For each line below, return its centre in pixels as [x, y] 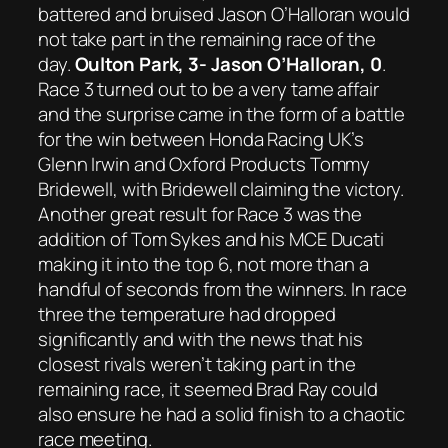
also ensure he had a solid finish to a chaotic [222, 413]
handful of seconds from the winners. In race [222, 288]
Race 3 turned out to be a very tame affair [208, 88]
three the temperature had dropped [187, 313]
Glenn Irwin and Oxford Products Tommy [204, 163]
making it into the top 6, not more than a [203, 263]
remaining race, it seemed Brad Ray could [208, 388]
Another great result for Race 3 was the [200, 213]
